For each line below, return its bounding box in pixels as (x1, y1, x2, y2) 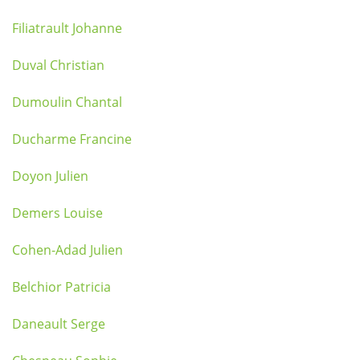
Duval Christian (12, 56, 104, 74)
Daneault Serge (12, 315, 105, 333)
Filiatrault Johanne (12, 19, 122, 37)
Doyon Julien (12, 167, 88, 185)
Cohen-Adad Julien (12, 241, 123, 259)
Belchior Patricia (12, 278, 111, 296)
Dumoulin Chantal (12, 93, 122, 111)
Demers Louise (12, 204, 103, 222)
